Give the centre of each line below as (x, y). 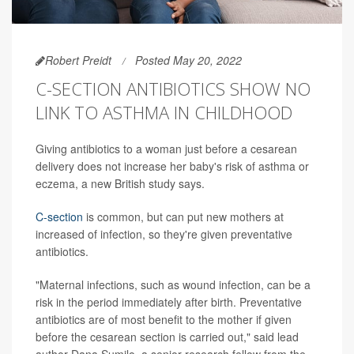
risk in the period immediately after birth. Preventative (169, 301)
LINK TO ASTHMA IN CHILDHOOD (164, 112)
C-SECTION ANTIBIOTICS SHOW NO (173, 88)
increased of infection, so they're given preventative (164, 233)
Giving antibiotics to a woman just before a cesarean (166, 148)
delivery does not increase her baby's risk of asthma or (172, 166)
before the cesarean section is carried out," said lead (167, 336)
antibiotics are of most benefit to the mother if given (164, 319)
